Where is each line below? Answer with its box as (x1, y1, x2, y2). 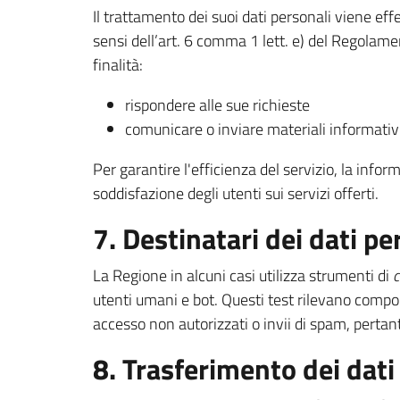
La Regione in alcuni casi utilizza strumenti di (93, 263, 393, 287)
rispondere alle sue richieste (125, 93, 310, 117)
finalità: (93, 53, 143, 77)
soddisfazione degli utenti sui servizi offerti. (93, 181, 379, 205)
